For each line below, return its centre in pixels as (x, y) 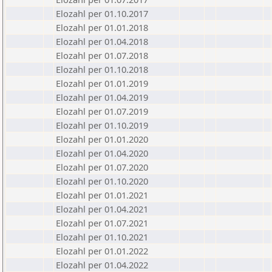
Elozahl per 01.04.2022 (102, 265)
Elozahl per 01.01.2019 (102, 83)
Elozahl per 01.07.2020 (102, 167)
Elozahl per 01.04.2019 (102, 97)
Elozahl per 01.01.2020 (102, 139)
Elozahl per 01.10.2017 (102, 13)
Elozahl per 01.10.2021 (102, 237)
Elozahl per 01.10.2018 (102, 69)
